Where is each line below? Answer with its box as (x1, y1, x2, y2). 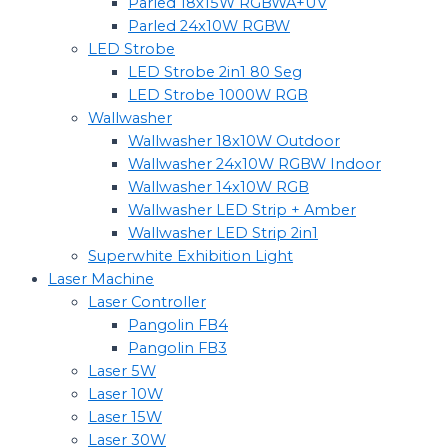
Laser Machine (48, 269, 154, 288)
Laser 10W (88, 384, 163, 403)
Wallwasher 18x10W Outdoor (128, 131, 340, 150)
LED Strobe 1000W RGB (128, 85, 308, 104)
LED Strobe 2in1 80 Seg (128, 62, 302, 81)
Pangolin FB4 (128, 315, 228, 334)
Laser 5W (88, 361, 156, 380)
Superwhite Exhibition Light (88, 246, 293, 265)
